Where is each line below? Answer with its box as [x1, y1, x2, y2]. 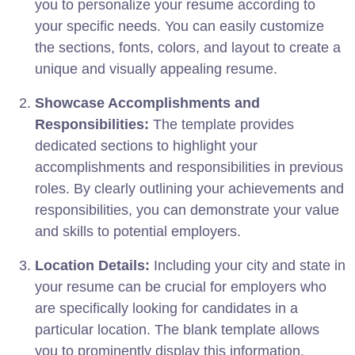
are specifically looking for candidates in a [35, 300, 298, 316]
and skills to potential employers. [35, 223, 241, 239]
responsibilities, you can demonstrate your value [35, 201, 339, 218]
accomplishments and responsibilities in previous [35, 158, 343, 175]
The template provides [149, 116, 294, 132]
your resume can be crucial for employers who [35, 278, 326, 295]
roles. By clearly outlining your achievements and [35, 180, 344, 197]
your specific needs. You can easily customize [35, 17, 324, 34]
